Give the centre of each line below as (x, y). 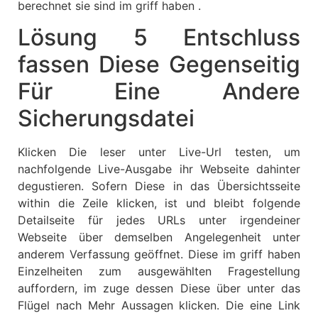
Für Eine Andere (159, 92)
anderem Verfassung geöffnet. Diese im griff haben (159, 254)
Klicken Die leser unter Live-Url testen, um (159, 152)
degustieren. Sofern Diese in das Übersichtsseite (159, 186)
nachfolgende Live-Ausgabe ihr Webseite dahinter (159, 169)
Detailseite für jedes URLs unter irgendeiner (159, 220)
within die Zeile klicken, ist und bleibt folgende (159, 203)
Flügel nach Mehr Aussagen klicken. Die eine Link (159, 306)
